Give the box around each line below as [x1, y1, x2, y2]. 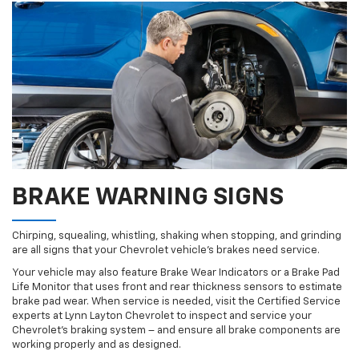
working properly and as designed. [12, 339, 181, 350]
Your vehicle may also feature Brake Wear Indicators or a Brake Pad [12, 267, 340, 278]
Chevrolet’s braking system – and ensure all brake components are [12, 325, 341, 336]
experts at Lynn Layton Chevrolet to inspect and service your [12, 310, 312, 321]
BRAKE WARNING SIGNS [12, 185, 284, 210]
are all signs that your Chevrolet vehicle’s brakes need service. [12, 244, 320, 256]
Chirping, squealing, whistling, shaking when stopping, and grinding [12, 230, 341, 241]
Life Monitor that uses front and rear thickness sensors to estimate [12, 281, 342, 292]
